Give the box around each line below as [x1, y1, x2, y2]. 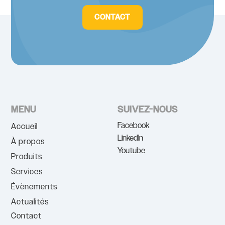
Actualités [11, 197, 49, 208]
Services [11, 167, 43, 178]
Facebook [118, 121, 149, 132]
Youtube [118, 146, 145, 157]
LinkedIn [118, 133, 143, 144]
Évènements [11, 182, 58, 193]
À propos [11, 137, 45, 148]
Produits [11, 152, 43, 163]
